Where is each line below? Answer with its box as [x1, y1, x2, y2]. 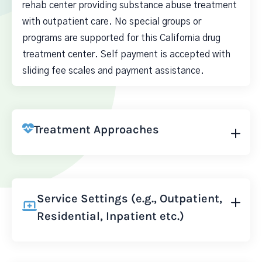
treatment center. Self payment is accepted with [22, 50, 230, 59]
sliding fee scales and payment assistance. [22, 66, 204, 75]
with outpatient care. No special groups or [22, 17, 201, 26]
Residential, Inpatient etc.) [37, 209, 184, 223]
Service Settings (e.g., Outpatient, [37, 192, 222, 205]
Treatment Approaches [34, 123, 159, 136]
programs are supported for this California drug [22, 33, 220, 43]
